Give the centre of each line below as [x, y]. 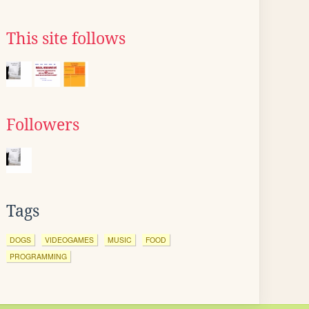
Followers [43, 125]
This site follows [66, 39]
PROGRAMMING [38, 256]
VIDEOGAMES [69, 240]
